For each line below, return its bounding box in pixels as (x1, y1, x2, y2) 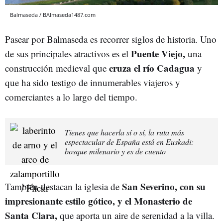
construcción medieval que (5, 61, 107, 74)
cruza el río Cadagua (107, 61, 195, 75)
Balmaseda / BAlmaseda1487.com (10, 10, 96, 18)
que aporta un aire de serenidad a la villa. (57, 209, 215, 222)
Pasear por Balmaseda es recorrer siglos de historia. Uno (5, 32, 217, 45)
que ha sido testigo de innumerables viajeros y (5, 76, 180, 89)
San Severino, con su (119, 179, 206, 193)
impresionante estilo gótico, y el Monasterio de (5, 194, 192, 208)
